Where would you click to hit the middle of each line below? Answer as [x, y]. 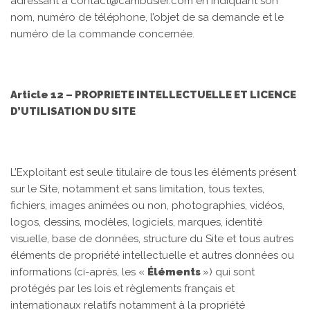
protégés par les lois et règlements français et [122, 289]
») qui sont [229, 272]
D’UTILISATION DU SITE [73, 111]
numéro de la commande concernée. [102, 34]
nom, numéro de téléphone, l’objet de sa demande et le [147, 17]
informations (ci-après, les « [79, 272]
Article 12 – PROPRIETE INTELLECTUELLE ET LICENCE [153, 95]
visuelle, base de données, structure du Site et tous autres [152, 239]
